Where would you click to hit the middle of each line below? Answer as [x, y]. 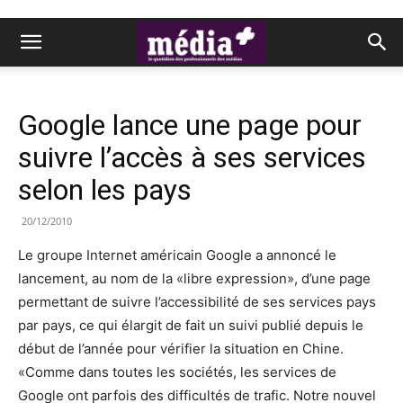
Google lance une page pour [190, 125]
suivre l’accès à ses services [192, 157]
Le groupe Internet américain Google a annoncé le [177, 255]
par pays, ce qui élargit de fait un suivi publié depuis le [191, 325]
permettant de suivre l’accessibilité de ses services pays [197, 302]
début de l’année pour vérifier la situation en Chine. [181, 349]
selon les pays [105, 190]
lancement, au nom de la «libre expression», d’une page [194, 278]
